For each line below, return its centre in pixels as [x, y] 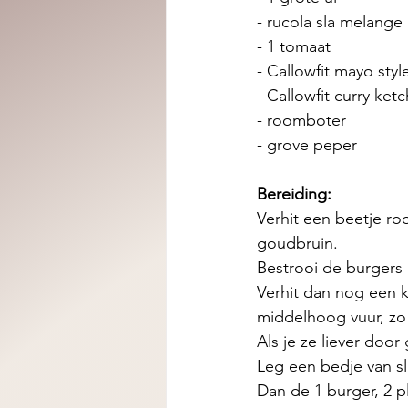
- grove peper [307, 145]
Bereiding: [294, 194]
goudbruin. [297, 243]
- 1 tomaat [294, 46]
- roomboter [301, 120]
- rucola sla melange [330, 22]
